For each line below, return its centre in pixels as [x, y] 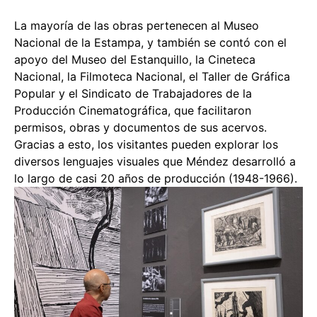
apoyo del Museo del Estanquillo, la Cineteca [135, 59]
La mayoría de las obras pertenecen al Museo [137, 25]
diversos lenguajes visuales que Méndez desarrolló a [155, 161]
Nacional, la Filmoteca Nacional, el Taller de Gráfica [152, 76]
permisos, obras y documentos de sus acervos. [140, 127]
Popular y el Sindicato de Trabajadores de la [133, 93]
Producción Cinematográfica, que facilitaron [133, 110]
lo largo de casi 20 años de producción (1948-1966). [156, 178]
